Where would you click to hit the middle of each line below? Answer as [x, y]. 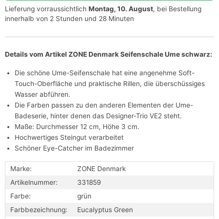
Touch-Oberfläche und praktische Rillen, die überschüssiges [110, 84]
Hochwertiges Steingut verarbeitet [69, 138]
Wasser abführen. [43, 95]
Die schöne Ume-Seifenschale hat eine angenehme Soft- [105, 73]
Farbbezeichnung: [39, 210]
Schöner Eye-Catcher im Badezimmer [74, 148]
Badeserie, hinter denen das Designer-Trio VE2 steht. [98, 116]
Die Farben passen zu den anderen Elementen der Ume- [104, 105]
